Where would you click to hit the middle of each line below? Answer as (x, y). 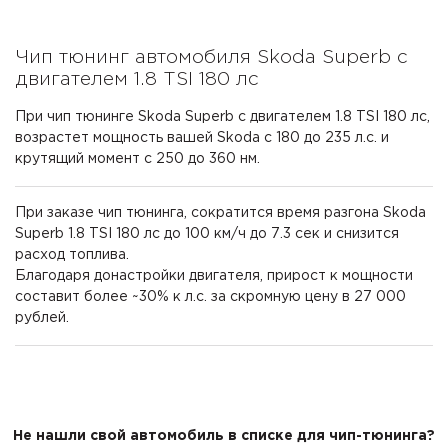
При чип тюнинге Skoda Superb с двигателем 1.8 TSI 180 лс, (222, 117)
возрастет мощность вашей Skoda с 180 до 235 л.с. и (202, 138)
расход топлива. (72, 255)
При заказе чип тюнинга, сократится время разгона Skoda (220, 213)
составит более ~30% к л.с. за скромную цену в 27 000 (210, 297)
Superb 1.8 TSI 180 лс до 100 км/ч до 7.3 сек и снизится (207, 234)
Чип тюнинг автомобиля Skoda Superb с (211, 58)
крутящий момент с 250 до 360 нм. (137, 159)
